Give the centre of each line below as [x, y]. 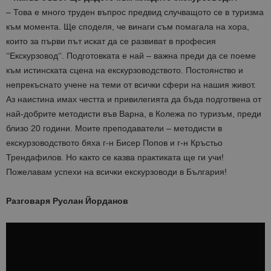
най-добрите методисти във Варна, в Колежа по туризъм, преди [134, 114]
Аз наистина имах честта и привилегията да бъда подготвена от [134, 100]
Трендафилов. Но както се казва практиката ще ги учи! [115, 158]
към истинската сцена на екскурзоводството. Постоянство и [125, 70]
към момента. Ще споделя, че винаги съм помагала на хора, [128, 27]
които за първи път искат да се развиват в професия [111, 41]
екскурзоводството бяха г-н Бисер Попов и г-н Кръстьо [114, 143]
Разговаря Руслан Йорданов [67, 201]
